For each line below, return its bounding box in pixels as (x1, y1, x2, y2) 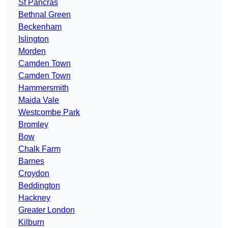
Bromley (18, 120, 48, 129)
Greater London (18, 206, 75, 215)
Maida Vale (18, 96, 59, 105)
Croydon (18, 169, 49, 178)
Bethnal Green (18, 10, 71, 19)
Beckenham (18, 22, 62, 32)
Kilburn (18, 218, 44, 227)
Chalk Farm (18, 145, 61, 154)
